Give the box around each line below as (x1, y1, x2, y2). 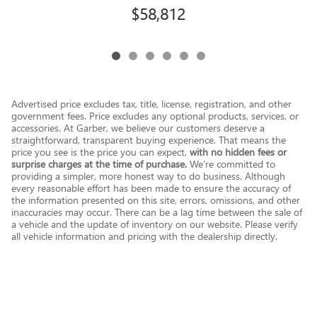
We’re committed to (187, 157, 275, 171)
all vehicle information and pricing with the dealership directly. (11, 229, 277, 243)
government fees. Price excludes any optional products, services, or (11, 109, 299, 123)
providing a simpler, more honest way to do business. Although (11, 169, 285, 183)
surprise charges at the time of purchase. (11, 157, 187, 171)
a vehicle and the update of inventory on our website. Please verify (11, 217, 298, 231)
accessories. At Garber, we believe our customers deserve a (11, 121, 265, 135)
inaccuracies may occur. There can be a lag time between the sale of (11, 205, 302, 219)
